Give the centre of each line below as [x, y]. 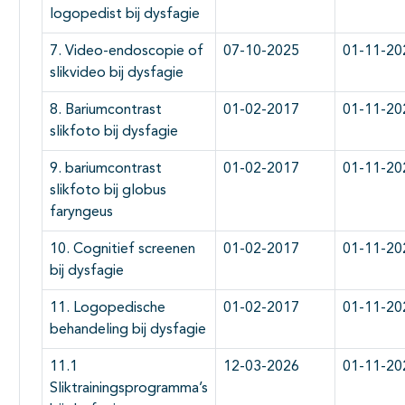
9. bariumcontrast [106, 169]
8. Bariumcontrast [106, 110]
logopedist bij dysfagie [125, 14]
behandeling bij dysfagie [128, 330]
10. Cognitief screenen [122, 249]
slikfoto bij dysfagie [114, 132]
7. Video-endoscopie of [127, 51]
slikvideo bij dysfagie [117, 73]
